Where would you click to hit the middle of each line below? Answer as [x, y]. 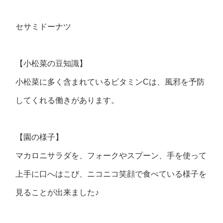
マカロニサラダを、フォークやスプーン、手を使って [111, 156]
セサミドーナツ [44, 27]
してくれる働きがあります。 [67, 100]
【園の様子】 [40, 137]
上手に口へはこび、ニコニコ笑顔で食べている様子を [111, 174]
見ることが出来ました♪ [57, 192]
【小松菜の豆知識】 [52, 63]
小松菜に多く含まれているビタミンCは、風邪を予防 [110, 82]
